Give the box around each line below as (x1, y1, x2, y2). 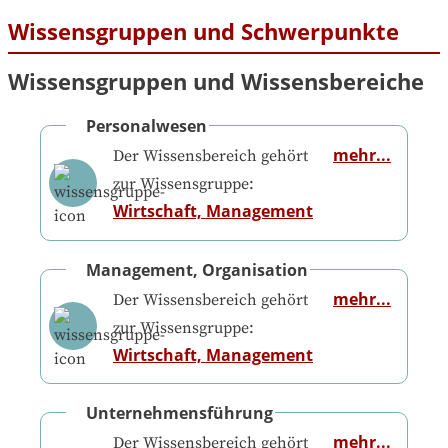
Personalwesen (86, 115, 207, 138)
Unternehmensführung (86, 401, 273, 424)
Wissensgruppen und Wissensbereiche (8, 66, 424, 97)
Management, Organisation (86, 258, 308, 281)
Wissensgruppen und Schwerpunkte (8, 16, 399, 47)
